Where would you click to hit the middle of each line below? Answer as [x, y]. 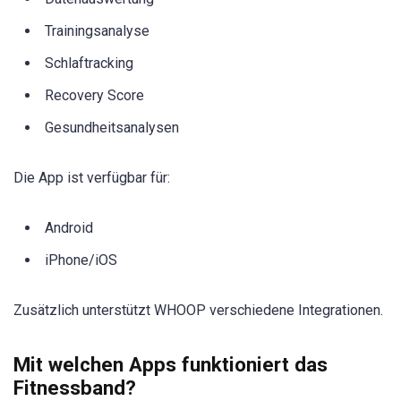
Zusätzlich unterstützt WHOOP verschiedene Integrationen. [198, 310]
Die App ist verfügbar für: [92, 178]
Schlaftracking [89, 64]
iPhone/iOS [81, 260]
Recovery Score [94, 96]
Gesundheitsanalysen [112, 128]
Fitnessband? [75, 387]
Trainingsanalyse [97, 31]
